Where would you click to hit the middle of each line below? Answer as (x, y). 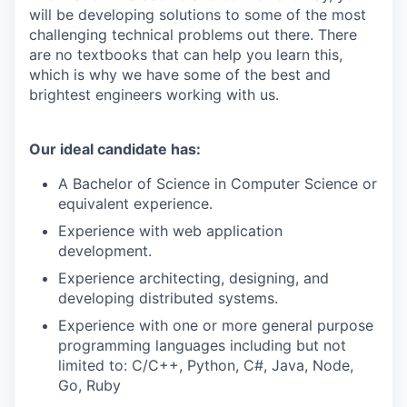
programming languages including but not (202, 346)
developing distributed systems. (168, 298)
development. (105, 251)
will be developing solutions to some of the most (198, 15)
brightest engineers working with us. (154, 95)
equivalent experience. (135, 204)
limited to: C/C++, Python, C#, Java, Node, (206, 366)
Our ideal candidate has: (115, 149)
